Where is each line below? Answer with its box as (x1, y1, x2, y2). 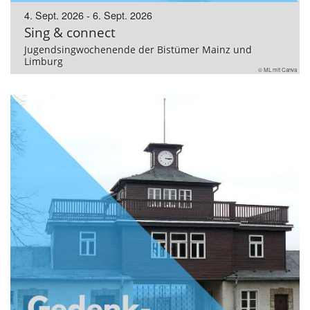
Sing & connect (24, 23, 116, 42)
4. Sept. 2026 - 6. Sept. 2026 (24, 8, 152, 23)
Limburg (24, 55, 63, 69)
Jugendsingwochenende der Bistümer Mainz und (24, 43, 252, 57)
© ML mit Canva (258, 66, 297, 74)
